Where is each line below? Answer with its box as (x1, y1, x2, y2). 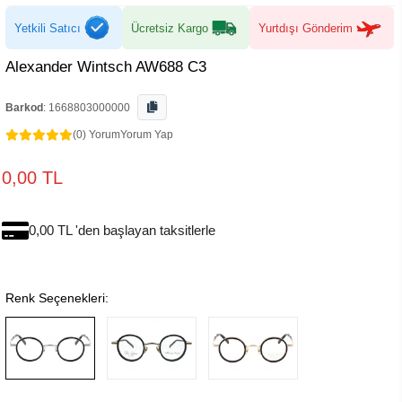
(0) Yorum (73, 128, 120, 141)
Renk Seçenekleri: (5, 291, 109, 305)
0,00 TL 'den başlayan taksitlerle (29, 223, 215, 238)
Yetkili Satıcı (14, 21, 81, 35)
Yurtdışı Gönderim (258, 21, 353, 35)
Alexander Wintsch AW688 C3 (5, 58, 206, 75)
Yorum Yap (120, 128, 173, 141)
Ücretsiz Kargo (131, 21, 208, 35)
